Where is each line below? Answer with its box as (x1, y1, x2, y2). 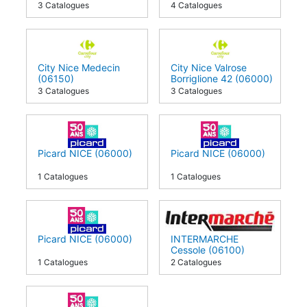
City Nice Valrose (171, 61, 247, 73)
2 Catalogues (171, 256, 221, 267)
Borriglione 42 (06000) (171, 72, 273, 84)
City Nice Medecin (38, 61, 120, 73)
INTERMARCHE (171, 232, 238, 245)
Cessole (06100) (171, 243, 245, 256)
